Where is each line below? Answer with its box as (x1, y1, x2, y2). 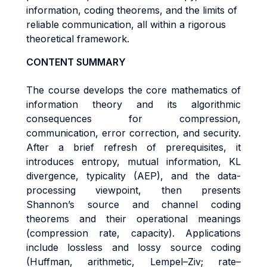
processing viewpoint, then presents (26, 184, 241, 196)
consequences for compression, (26, 113, 241, 125)
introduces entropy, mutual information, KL (26, 156, 241, 167)
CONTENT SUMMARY (26, 56, 126, 68)
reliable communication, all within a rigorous (26, 18, 226, 30)
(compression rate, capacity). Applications (26, 227, 241, 239)
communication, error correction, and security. (26, 127, 241, 139)
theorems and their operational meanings (26, 213, 241, 225)
